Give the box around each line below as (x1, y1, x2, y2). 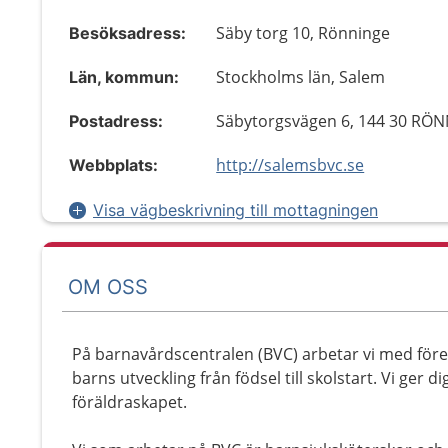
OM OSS (68, 274, 148, 299)
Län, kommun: (69, 67, 179, 87)
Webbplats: (69, 155, 158, 175)
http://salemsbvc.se (216, 154, 365, 176)
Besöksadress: (69, 23, 186, 43)
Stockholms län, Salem (216, 66, 386, 88)
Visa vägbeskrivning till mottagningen (93, 200, 378, 220)
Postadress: (69, 111, 163, 131)
